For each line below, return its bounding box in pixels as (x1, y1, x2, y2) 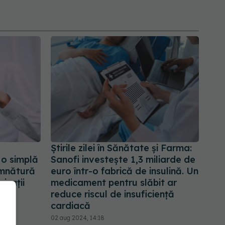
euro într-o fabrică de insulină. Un (51, 165, 198, 177)
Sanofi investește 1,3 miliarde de (51, 154, 195, 166)
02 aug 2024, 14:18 (51, 214, 104, 222)
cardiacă (51, 200, 90, 212)
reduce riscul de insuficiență (51, 188, 174, 200)
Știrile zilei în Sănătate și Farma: (51, 142, 192, 154)
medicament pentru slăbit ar (51, 177, 177, 189)
